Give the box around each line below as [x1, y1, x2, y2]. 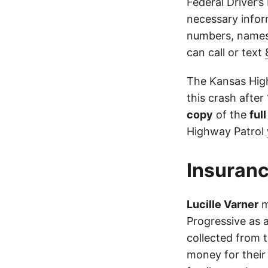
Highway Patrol [187, 125, 267, 138]
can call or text [187, 46, 265, 59]
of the [213, 108, 249, 121]
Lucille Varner [187, 198, 258, 211]
